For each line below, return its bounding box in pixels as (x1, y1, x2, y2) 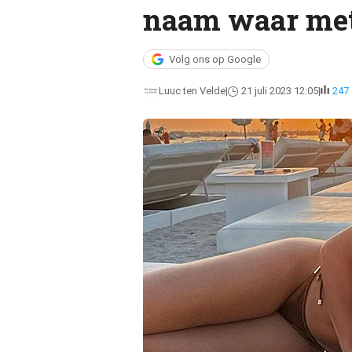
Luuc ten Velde (158, 85, 225, 97)
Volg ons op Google (168, 53, 261, 65)
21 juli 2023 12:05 (240, 85, 318, 97)
